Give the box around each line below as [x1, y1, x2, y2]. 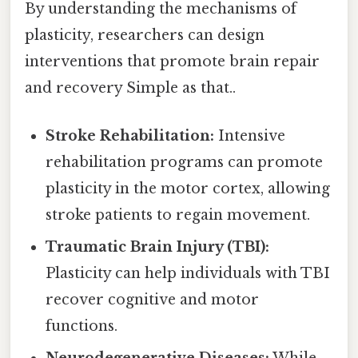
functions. [46, 316, 118, 335]
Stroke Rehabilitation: [46, 126, 215, 145]
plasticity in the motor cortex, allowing [46, 179, 331, 197]
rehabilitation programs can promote [46, 153, 324, 171]
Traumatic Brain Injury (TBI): [46, 237, 270, 256]
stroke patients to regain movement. [46, 205, 311, 224]
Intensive [214, 126, 286, 145]
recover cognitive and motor [46, 290, 260, 308]
